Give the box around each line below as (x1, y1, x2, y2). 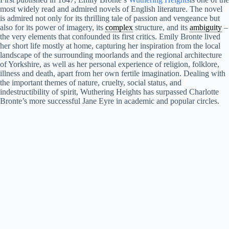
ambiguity (190, 22, 222, 32)
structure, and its (133, 22, 190, 32)
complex (105, 22, 133, 32)
